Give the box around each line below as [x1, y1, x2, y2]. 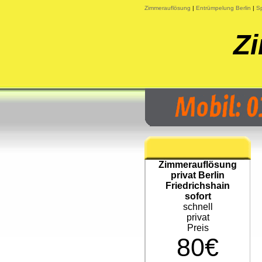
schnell [182, 202, 213, 212]
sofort [184, 191, 211, 201]
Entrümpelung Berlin [196, 5, 251, 11]
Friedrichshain [166, 181, 230, 191]
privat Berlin [171, 170, 225, 180]
